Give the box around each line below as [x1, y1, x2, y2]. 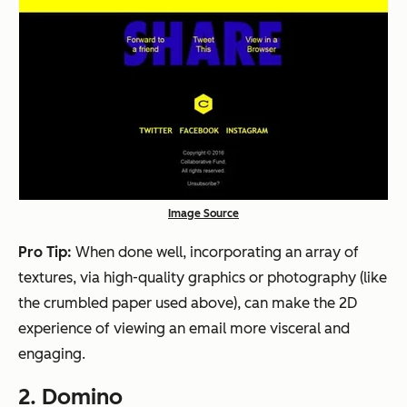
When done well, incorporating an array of [75, 243, 359, 262]
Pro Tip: [18, 243, 75, 262]
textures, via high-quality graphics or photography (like [18, 269, 387, 287]
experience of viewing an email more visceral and [18, 320, 350, 338]
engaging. [18, 345, 85, 363]
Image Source [168, 207, 239, 221]
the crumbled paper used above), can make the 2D [18, 294, 357, 313]
